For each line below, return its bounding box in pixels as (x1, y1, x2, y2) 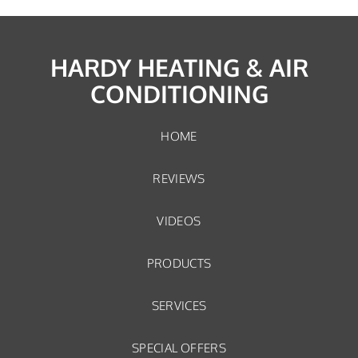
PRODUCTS (146, 256, 212, 271)
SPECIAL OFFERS (131, 340, 227, 356)
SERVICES (151, 298, 207, 313)
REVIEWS (153, 171, 205, 186)
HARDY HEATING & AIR (50, 52, 308, 83)
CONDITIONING (89, 78, 268, 109)
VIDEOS (157, 213, 201, 229)
